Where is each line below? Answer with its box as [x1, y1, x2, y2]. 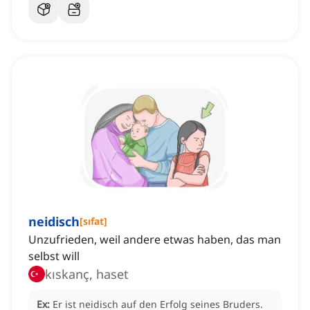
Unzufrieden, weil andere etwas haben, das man [28, 232, 281, 248]
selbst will [28, 248, 80, 264]
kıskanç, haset [45, 266, 129, 283]
